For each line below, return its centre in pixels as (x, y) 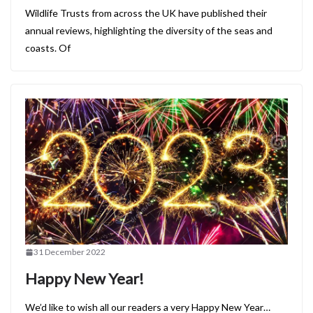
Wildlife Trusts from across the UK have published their (146, 13)
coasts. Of (48, 48)
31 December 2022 (70, 252)
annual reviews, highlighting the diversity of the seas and (149, 31)
